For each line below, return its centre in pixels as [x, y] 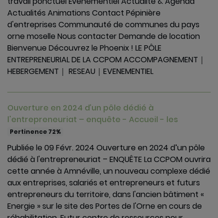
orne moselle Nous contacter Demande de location [104, 36]
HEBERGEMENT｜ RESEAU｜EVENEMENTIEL [80, 71]
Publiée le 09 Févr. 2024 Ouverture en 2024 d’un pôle [106, 148]
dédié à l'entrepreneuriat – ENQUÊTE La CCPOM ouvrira [109, 159]
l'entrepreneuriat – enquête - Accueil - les [93, 119]
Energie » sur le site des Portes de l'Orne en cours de [105, 206]
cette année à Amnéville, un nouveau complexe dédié [109, 171]
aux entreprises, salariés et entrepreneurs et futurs [104, 183]
